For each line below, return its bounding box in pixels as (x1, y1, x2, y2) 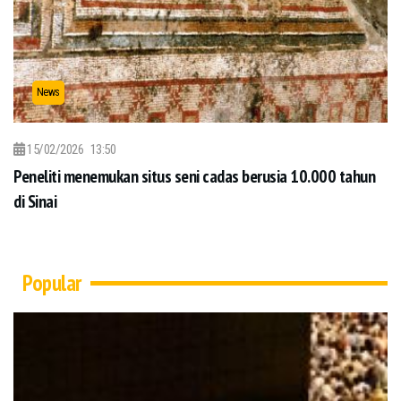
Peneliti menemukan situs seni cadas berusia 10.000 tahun (13, 165, 375, 188)
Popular (22, 269, 81, 297)
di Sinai (13, 190, 56, 213)
